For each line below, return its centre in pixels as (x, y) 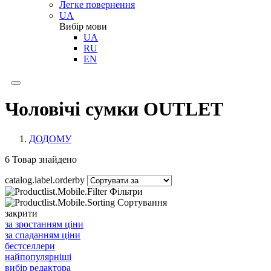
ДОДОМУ (50, 139)
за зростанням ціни (44, 224)
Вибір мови (83, 26)
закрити (21, 213)
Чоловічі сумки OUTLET (114, 109)
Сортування (142, 202)
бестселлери (30, 246)
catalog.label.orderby (45, 180)
